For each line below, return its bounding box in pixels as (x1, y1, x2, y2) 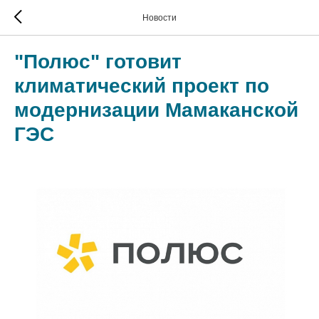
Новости (142, 13, 177, 23)
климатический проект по (14, 75, 269, 97)
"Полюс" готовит (14, 51, 182, 73)
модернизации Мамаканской (14, 99, 298, 121)
